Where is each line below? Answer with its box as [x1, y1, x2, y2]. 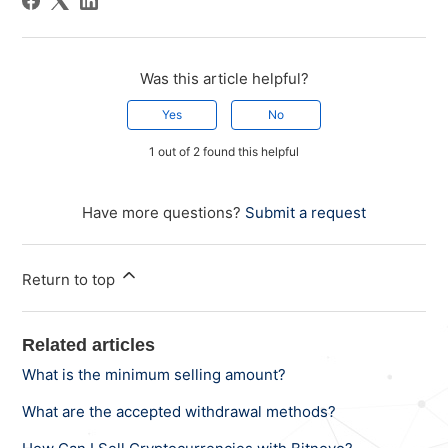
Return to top [22, 270, 120, 290]
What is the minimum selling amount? [22, 365, 287, 385]
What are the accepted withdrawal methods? [22, 402, 337, 422]
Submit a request [245, 203, 366, 223]
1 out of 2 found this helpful [149, 144, 299, 160]
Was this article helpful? [139, 69, 309, 89]
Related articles [22, 335, 156, 356]
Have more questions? [82, 203, 245, 223]
